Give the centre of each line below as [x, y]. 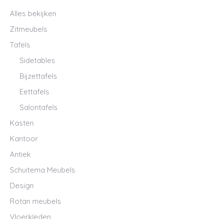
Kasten [22, 123]
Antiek [20, 154]
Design [22, 186]
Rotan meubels [35, 201]
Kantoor [24, 139]
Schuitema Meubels [43, 170]
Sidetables [37, 60]
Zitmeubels [29, 29]
